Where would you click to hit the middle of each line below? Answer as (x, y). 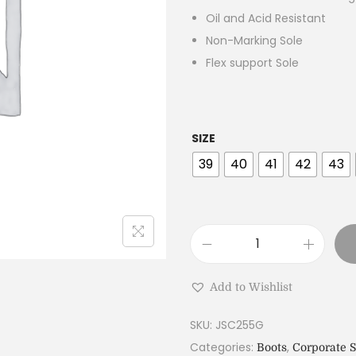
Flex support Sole (252, 63)
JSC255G (240, 325)
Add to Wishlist (251, 287)
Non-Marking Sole (254, 41)
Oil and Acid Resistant (266, 18)
